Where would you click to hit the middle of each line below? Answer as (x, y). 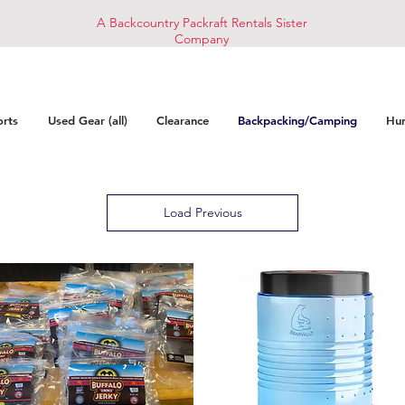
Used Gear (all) (87, 120)
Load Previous (202, 212)
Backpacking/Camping (297, 120)
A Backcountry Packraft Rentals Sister (202, 23)
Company (202, 39)
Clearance (183, 120)
